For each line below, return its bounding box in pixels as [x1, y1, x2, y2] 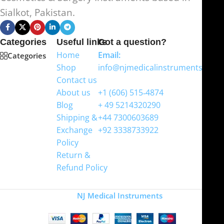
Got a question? [98, 36, 167, 47]
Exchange [56, 124, 93, 135]
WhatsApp [98, 74, 138, 85]
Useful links [56, 36, 107, 47]
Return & [56, 149, 91, 160]
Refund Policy [56, 161, 108, 173]
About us [56, 86, 91, 98]
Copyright [41, 190, 77, 200]
